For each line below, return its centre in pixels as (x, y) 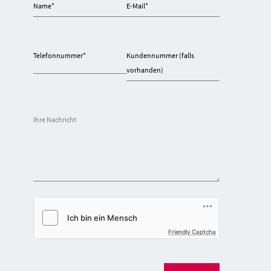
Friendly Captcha (192, 232)
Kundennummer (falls (160, 56)
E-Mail (136, 6)
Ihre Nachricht (55, 120)
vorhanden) (145, 70)
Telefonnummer (58, 56)
